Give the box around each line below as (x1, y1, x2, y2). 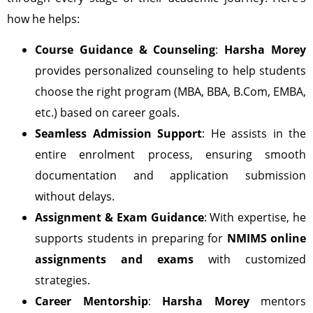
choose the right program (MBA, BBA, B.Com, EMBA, (35, 84, 306, 100)
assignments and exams (35, 252, 194, 268)
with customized (194, 252, 306, 268)
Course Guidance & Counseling (35, 42, 216, 58)
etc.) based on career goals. (35, 105, 180, 121)
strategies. (35, 272, 90, 289)
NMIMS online (226, 231, 306, 247)
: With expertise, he (203, 210, 306, 226)
